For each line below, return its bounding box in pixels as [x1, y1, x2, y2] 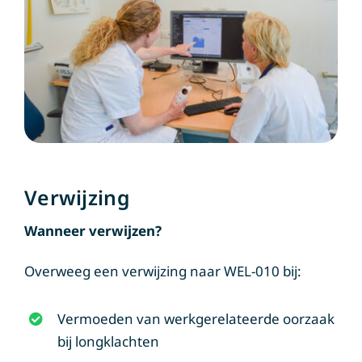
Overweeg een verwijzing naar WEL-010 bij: [23, 261, 301, 280]
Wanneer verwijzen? [23, 221, 162, 240]
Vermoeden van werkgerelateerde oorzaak [57, 309, 335, 328]
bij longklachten [57, 331, 159, 351]
